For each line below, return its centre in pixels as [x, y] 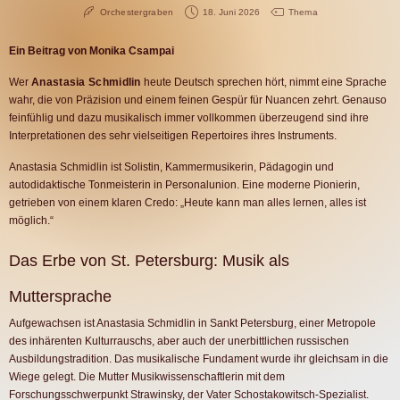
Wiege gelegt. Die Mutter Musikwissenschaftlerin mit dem [147, 377]
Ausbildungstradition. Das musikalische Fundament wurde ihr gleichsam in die [199, 359]
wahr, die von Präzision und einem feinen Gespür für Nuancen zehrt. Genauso [198, 100]
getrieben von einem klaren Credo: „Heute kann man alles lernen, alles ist [187, 203]
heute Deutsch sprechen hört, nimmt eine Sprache [263, 82]
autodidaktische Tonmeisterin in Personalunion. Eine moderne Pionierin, [184, 185]
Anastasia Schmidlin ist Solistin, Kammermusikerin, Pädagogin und [171, 167]
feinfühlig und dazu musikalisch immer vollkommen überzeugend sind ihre [189, 118]
